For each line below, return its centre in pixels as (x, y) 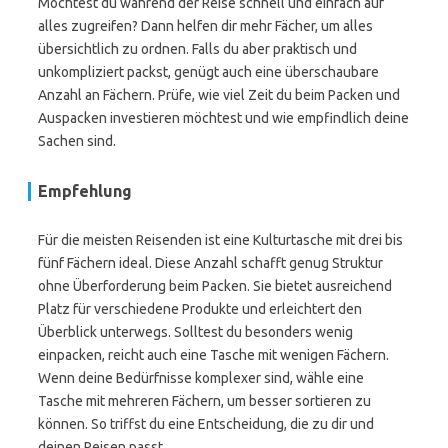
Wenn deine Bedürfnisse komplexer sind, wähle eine (201, 378)
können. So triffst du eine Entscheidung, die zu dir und (206, 424)
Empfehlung (85, 191)
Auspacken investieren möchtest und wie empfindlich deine (223, 118)
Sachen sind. (77, 141)
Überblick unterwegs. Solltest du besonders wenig (195, 332)
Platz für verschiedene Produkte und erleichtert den (200, 309)
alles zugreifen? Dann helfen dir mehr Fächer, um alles (205, 26)
